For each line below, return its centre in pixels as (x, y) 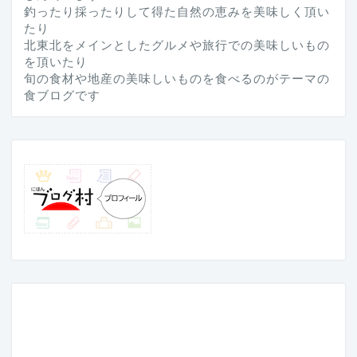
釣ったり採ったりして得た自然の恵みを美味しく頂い (177, 12)
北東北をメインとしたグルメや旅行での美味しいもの (177, 45)
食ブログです (62, 96)
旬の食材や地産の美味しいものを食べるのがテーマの (177, 79)
